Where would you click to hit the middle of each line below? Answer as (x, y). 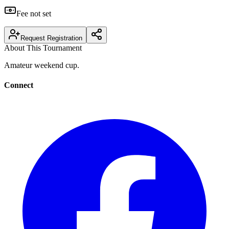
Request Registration (51, 38)
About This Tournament (43, 48)
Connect (19, 85)
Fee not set (34, 13)
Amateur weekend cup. (42, 65)
